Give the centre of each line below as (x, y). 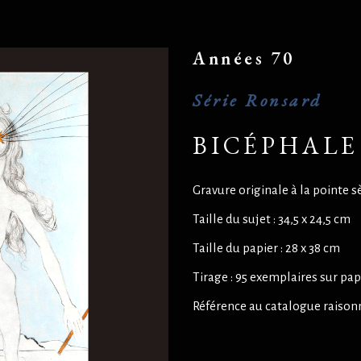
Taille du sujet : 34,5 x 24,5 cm (272, 219)
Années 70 (244, 58)
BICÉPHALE (276, 145)
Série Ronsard (257, 100)
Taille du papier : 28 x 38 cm (266, 248)
